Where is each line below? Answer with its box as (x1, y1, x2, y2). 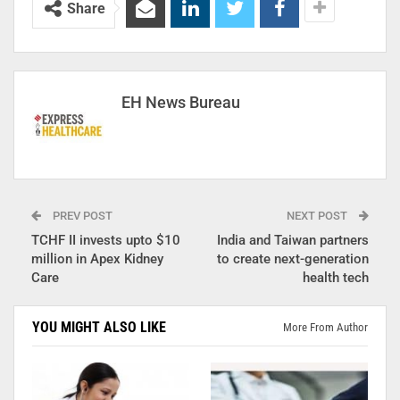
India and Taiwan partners (217, 231, 369, 248)
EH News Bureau (121, 92, 240, 112)
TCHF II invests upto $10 (31, 231, 180, 248)
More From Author (283, 320, 368, 334)
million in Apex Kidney (31, 250, 163, 267)
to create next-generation (217, 250, 369, 267)
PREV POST (50, 208, 112, 222)
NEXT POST (287, 208, 350, 222)
